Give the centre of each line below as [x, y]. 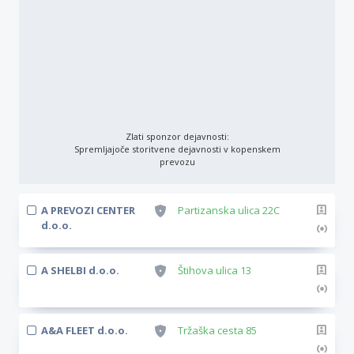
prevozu [177, 162]
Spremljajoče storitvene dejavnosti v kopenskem [177, 149]
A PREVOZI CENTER [88, 210]
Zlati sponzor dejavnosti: [177, 136]
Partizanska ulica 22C [229, 210]
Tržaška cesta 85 [217, 330]
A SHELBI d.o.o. [80, 270]
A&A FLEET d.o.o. [85, 330]
